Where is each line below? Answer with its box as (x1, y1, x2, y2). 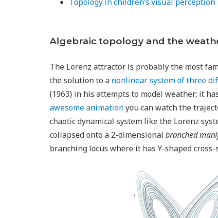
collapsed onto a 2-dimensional (50, 129, 165, 140)
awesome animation (50, 102, 124, 113)
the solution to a (50, 75, 111, 86)
